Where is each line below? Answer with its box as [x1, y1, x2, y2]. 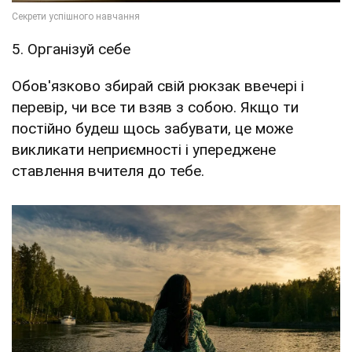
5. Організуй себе [12, 39, 130, 58]
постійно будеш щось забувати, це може [12, 119, 293, 137]
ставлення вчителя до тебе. [12, 161, 204, 180]
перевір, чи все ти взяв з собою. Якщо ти [12, 97, 299, 116]
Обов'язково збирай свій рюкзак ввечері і [12, 76, 304, 95]
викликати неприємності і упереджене [12, 140, 276, 159]
